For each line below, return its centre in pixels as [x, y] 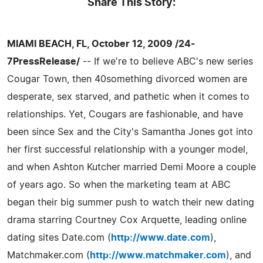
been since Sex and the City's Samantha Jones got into [130, 132]
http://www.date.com [161, 237]
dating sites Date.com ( [59, 237]
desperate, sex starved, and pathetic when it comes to [128, 97]
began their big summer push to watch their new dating [131, 202]
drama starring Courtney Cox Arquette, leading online [127, 220]
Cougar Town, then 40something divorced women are [127, 79]
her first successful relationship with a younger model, [127, 149]
